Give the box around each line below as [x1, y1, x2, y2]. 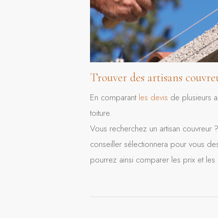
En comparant [90, 91, 139, 104]
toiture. [90, 107, 112, 119]
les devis [139, 91, 170, 104]
